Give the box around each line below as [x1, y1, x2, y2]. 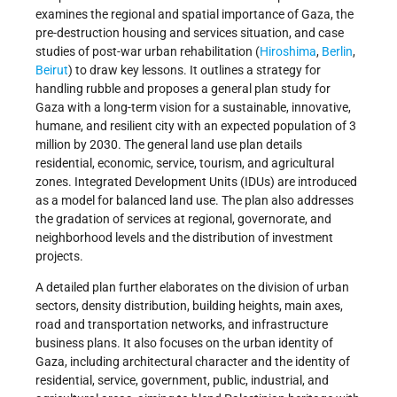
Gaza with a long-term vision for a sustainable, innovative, [35, 100, 351, 115]
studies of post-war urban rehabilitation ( [35, 44, 260, 59]
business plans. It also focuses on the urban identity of [35, 336, 333, 351]
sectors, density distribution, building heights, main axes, [35, 299, 343, 314]
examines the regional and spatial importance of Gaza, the [35, 7, 354, 22]
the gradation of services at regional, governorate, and [35, 212, 331, 227]
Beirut [35, 63, 68, 78]
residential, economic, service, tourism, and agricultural [35, 156, 334, 171]
